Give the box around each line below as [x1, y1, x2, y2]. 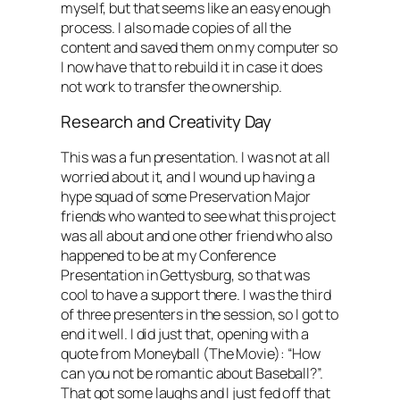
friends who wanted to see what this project [61, 205, 336, 226]
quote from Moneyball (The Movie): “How [61, 343, 321, 363]
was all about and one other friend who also [61, 225, 332, 246]
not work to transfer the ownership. [61, 76, 282, 96]
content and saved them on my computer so [61, 37, 337, 57]
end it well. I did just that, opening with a [61, 323, 309, 344]
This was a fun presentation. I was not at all [61, 146, 330, 167]
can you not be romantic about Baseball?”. [61, 362, 323, 383]
